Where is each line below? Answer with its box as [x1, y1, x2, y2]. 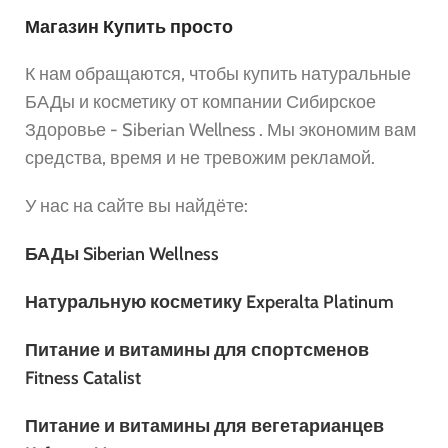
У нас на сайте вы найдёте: [25, 194, 252, 217]
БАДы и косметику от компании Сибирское [25, 90, 376, 113]
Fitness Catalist [25, 366, 141, 389]
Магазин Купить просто [25, 15, 233, 38]
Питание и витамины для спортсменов [25, 338, 369, 361]
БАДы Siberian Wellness [25, 242, 219, 265]
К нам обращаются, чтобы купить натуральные [25, 62, 411, 85]
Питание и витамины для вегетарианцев [25, 414, 384, 437]
